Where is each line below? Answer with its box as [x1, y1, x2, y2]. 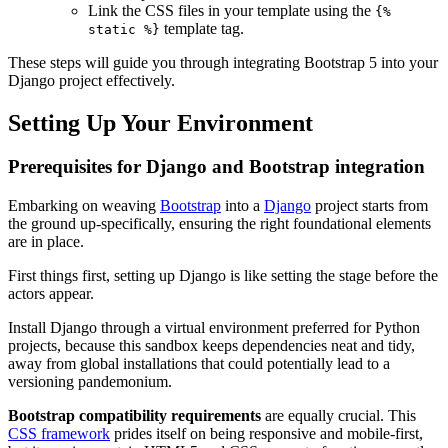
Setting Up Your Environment [8, 109, 313, 136]
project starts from [311, 197, 428, 215]
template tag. [160, 19, 244, 37]
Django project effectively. [8, 71, 175, 89]
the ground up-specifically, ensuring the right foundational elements [8, 215, 431, 233]
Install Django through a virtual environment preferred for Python [8, 319, 420, 337]
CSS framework [8, 425, 110, 443]
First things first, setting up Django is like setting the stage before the [8, 267, 438, 285]
